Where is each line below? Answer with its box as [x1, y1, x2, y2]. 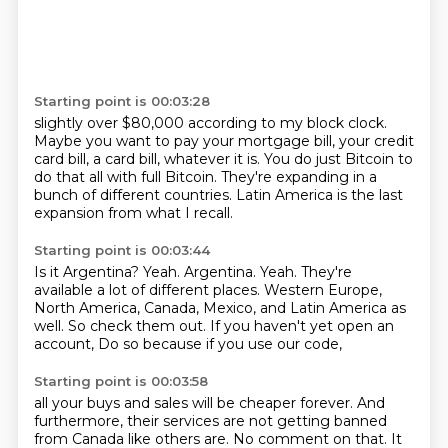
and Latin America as [259, 299, 406, 317]
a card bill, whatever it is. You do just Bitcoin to [92, 150, 413, 168]
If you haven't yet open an [209, 317, 394, 335]
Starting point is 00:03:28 [33, 93, 210, 109]
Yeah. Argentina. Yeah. [142, 263, 301, 281]
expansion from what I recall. [33, 204, 233, 222]
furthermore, [33, 412, 127, 430]
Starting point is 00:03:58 [33, 373, 208, 389]
